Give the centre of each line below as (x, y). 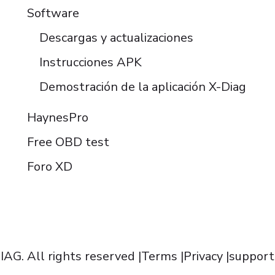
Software (53, 14)
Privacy (203, 257)
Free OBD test (68, 142)
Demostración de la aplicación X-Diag (142, 87)
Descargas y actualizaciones (116, 38)
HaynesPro (57, 118)
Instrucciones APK (90, 63)
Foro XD (49, 167)
